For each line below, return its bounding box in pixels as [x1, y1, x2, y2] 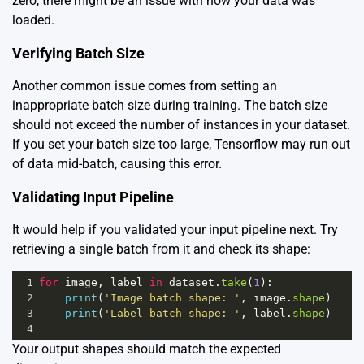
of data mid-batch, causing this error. [12, 155, 222, 171]
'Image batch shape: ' [104, 291, 240, 304]
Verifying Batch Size [12, 44, 145, 62]
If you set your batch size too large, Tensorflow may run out [12, 136, 350, 152]
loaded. [12, 11, 54, 28]
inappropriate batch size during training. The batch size [12, 97, 327, 113]
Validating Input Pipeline [12, 188, 174, 206]
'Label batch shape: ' [104, 306, 240, 319]
